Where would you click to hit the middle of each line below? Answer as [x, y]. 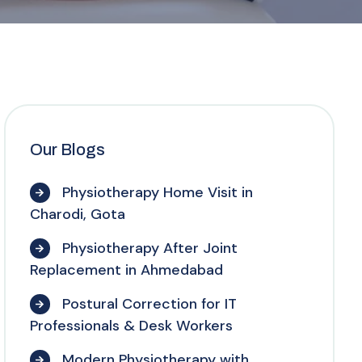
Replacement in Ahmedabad [126, 270]
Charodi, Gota [77, 215]
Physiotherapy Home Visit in [155, 193]
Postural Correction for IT [147, 304]
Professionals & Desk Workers [131, 326]
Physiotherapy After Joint [147, 248]
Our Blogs [67, 150]
